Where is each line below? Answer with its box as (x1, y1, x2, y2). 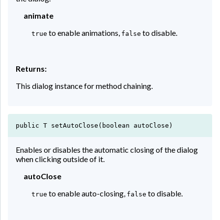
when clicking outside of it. (16, 154, 105, 164)
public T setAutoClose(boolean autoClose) (16, 121, 173, 129)
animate (24, 10, 54, 20)
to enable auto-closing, (47, 188, 127, 198)
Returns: (16, 63, 47, 73)
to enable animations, (47, 27, 121, 37)
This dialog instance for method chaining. (16, 81, 153, 90)
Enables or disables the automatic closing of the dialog (16, 144, 198, 154)
